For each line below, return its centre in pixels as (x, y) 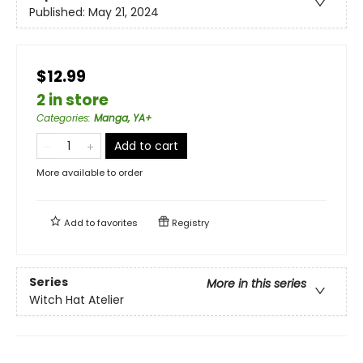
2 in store (73, 100)
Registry (189, 222)
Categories (62, 117)
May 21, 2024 (124, 12)
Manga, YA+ (123, 117)
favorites (117, 222)
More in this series (256, 284)
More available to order (90, 172)
